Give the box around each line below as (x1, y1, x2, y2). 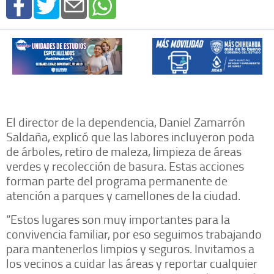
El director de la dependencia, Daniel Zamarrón (6, 113, 245, 130)
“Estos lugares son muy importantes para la (6, 210, 230, 228)
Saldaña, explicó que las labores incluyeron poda (6, 127, 254, 145)
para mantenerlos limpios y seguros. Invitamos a (6, 239, 254, 257)
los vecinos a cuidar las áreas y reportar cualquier (6, 254, 257, 272)
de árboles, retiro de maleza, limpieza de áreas (6, 142, 242, 160)
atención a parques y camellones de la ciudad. (6, 186, 240, 204)
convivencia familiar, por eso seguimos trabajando (6, 224, 262, 242)
